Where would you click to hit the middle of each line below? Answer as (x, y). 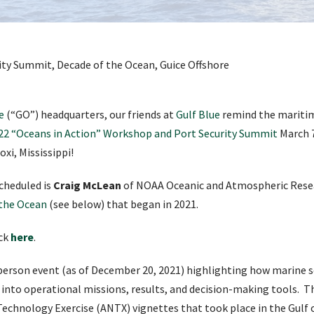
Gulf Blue (198, 114)
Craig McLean (87, 185)
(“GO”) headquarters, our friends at (90, 114)
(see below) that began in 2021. (123, 204)
